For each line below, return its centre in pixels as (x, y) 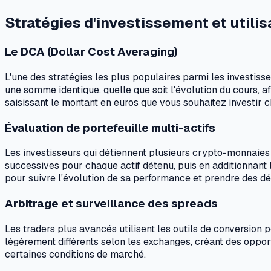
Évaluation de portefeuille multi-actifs (110, 128)
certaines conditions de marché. (75, 254)
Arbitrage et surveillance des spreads (111, 204)
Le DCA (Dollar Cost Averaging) (91, 52)
